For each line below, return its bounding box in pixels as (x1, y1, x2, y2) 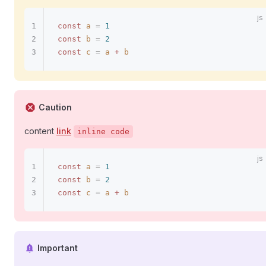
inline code (77, 126, 129, 136)
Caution (38, 102, 72, 112)
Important (37, 242, 78, 253)
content (24, 125, 56, 136)
